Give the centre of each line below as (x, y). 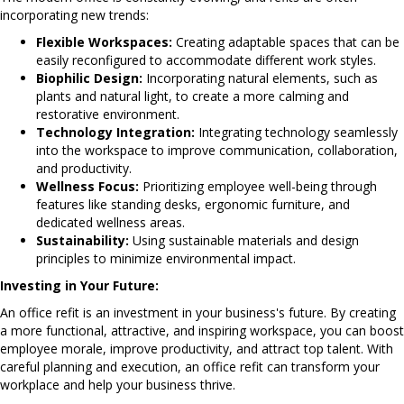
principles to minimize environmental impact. (166, 258)
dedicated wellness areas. (110, 222)
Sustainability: (83, 240)
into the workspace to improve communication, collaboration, (217, 150)
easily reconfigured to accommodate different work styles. (206, 60)
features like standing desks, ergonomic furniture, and (193, 204)
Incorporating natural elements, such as (260, 78)
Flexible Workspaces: (104, 41)
